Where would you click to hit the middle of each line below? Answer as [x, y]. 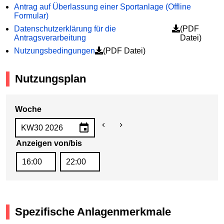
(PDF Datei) [124, 51]
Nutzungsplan [51, 79]
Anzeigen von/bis [49, 143]
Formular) [31, 16]
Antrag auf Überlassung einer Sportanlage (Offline [102, 7]
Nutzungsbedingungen [54, 51]
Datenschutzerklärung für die [65, 29]
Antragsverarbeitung [50, 38]
